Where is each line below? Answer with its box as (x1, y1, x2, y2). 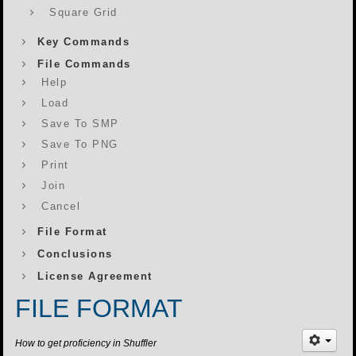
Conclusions (37, 248, 113, 260)
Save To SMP (41, 118, 119, 130)
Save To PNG (41, 138, 118, 150)
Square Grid (49, 6, 118, 18)
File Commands (37, 58, 131, 70)
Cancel (41, 200, 80, 212)
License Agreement (37, 270, 153, 282)
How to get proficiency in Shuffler (15, 338, 157, 349)
